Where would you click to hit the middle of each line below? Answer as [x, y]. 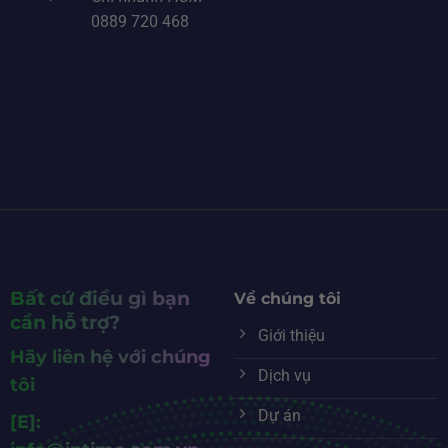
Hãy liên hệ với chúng [110, 357]
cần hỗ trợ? [64, 321]
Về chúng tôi [287, 298]
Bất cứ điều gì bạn [99, 297]
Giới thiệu [291, 336]
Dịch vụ [284, 376]
